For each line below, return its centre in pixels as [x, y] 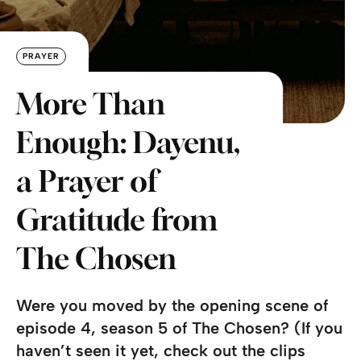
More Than [91, 103]
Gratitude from [117, 219]
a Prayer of [86, 180]
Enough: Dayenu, [128, 142]
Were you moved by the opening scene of [172, 305]
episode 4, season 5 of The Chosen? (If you [179, 328]
